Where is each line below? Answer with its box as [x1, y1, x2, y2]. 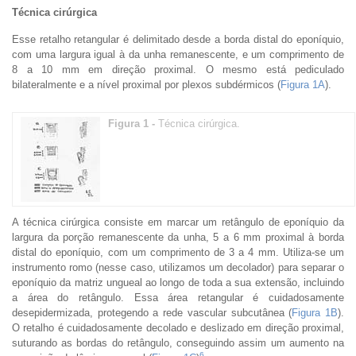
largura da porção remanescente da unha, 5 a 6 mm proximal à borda [12, 230, 344, 243]
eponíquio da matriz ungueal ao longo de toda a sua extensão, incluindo [12, 276, 344, 288]
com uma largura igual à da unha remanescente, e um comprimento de [12, 48, 344, 60]
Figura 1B [292, 306, 339, 319]
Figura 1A [281, 78, 325, 91]
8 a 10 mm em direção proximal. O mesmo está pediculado [12, 63, 344, 75]
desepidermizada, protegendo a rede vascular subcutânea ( [12, 306, 292, 319]
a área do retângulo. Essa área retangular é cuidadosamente [12, 291, 344, 304]
